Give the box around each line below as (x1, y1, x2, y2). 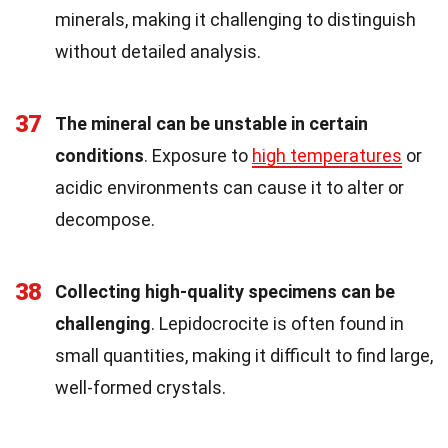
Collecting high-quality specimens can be (55, 281, 395, 303)
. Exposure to (144, 145, 252, 167)
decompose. (55, 209, 155, 231)
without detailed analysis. (55, 41, 261, 63)
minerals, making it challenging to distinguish (55, 9, 416, 31)
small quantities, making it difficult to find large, (55, 345, 433, 367)
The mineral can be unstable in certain (55, 113, 368, 135)
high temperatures (252, 145, 402, 167)
